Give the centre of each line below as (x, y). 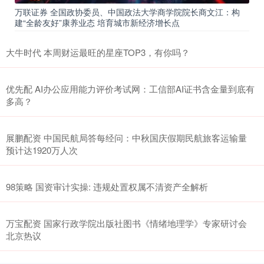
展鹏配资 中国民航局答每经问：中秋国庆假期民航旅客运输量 (126, 137)
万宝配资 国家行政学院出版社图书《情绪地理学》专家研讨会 (126, 223)
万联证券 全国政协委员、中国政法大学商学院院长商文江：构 (127, 11)
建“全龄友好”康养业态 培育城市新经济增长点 (97, 22)
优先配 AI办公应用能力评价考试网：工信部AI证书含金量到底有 (130, 88)
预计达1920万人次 (42, 150)
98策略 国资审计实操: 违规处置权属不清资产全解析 (107, 186)
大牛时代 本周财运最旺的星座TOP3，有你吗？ (98, 52)
